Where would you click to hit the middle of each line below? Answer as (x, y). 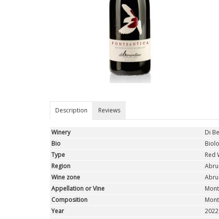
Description (71, 110)
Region (61, 166)
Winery (61, 132)
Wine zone (66, 177)
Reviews (109, 110)
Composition (69, 200)
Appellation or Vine (78, 189)
